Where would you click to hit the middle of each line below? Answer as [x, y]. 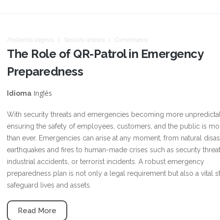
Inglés [42, 93]
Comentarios [131, 40]
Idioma [19, 93]
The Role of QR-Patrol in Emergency [105, 54]
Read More [37, 211]
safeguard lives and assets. [49, 185]
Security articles [84, 40]
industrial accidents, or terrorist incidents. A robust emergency [106, 162]
